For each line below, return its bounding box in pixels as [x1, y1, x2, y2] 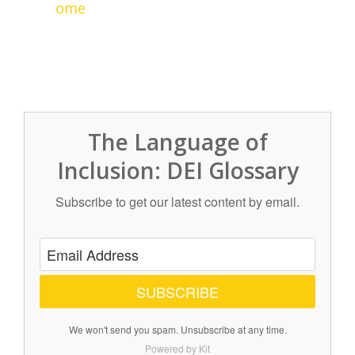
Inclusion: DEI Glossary [56, 155, 299, 186]
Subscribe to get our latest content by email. [55, 193, 300, 212]
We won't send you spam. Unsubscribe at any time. [68, 323, 287, 337]
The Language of [87, 127, 268, 158]
